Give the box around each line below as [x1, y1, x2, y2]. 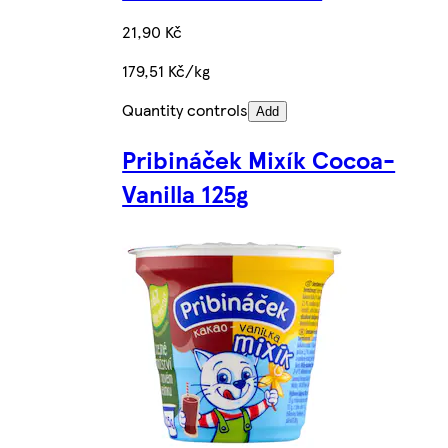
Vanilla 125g [122, 175, 249, 210]
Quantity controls [122, 97, 249, 121]
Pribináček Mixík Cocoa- [122, 141, 396, 176]
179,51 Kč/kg [122, 58, 211, 82]
